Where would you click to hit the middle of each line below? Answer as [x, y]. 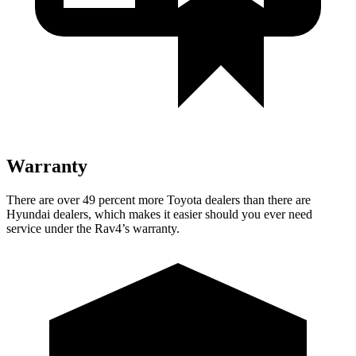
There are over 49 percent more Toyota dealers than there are [159, 199]
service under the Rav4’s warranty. [93, 228]
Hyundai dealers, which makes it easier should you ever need [159, 214]
